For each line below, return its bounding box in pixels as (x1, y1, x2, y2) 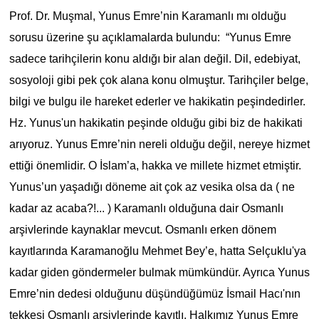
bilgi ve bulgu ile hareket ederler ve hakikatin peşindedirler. (9, 95, 305, 108)
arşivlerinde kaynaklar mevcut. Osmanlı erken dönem (9, 223, 276, 236)
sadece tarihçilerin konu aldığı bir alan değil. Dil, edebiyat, (9, 52, 300, 65)
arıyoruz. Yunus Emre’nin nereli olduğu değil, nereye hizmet (9, 137, 310, 150)
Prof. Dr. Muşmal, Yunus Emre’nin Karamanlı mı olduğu (9, 9, 286, 22)
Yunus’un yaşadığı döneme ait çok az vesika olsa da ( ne (9, 180, 295, 193)
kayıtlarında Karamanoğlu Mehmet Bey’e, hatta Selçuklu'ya (9, 244, 306, 257)
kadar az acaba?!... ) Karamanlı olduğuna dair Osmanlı (9, 202, 283, 214)
